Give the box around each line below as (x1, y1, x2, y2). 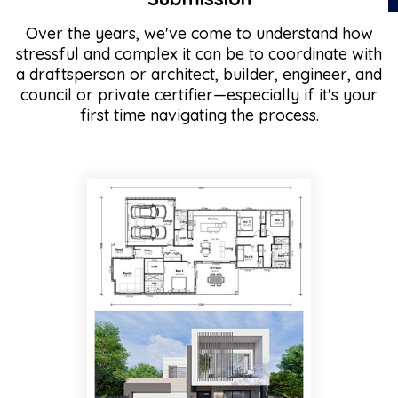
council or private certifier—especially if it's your (20, 84, 378, 105)
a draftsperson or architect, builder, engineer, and (16, 64, 382, 84)
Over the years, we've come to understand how (25, 23, 373, 44)
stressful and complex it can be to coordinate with (16, 44, 382, 64)
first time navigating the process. (79, 105, 319, 125)
